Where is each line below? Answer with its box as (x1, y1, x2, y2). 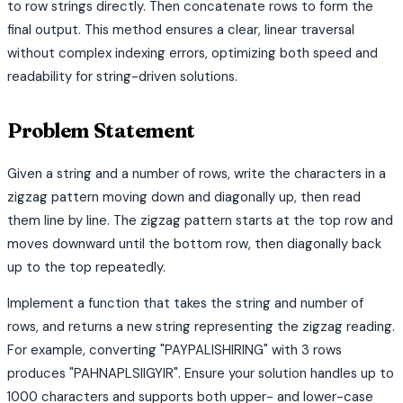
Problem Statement (7, 119, 195, 144)
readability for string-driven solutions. (7, 67, 237, 86)
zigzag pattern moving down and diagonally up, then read (7, 187, 361, 206)
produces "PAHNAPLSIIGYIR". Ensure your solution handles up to (7, 363, 394, 382)
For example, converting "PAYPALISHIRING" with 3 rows (7, 340, 342, 359)
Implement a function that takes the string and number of (7, 293, 363, 312)
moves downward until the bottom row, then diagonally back (7, 234, 381, 253)
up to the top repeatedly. (7, 257, 166, 276)
